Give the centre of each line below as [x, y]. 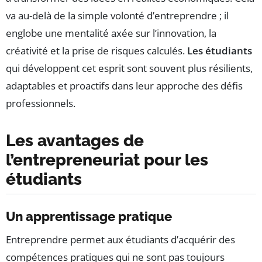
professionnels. [41, 104]
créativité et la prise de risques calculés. [96, 51]
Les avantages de [75, 141]
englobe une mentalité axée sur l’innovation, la [111, 33]
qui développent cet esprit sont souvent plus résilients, [129, 68]
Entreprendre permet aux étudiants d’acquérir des [120, 240]
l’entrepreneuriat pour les [107, 160]
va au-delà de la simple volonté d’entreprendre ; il [117, 16]
